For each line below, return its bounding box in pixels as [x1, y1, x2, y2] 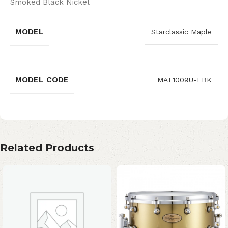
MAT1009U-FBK [157, 76, 212, 84]
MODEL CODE [15, 75, 69, 85]
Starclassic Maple [151, 27, 212, 36]
